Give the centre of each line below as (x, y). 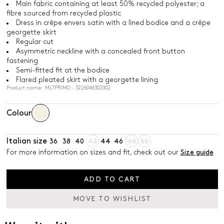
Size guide (197, 152)
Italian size (26, 141)
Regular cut (34, 42)
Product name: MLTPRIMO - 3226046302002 (58, 88)
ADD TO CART (112, 179)
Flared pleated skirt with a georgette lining (87, 80)
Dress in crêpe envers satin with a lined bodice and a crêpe (113, 23)
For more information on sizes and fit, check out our (93, 152)
